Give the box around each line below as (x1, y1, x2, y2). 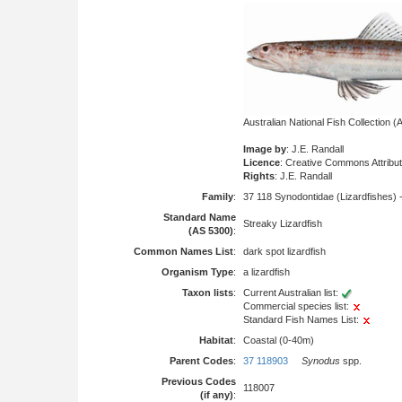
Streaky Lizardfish (243, 218, 322, 229)
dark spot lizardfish (243, 246, 326, 257)
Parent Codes (170, 355, 233, 366)
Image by (243, 143, 286, 154)
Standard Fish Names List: (243, 314, 362, 325)
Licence (243, 156, 280, 168)
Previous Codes (162, 376, 236, 387)
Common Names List (134, 246, 233, 257)
